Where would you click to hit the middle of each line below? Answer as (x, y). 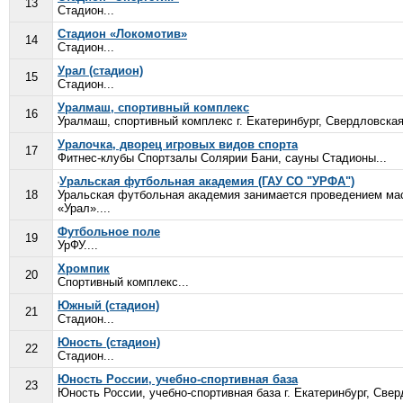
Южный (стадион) (108, 305)
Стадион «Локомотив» (122, 34)
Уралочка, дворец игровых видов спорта (178, 144)
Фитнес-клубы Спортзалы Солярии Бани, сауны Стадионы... (222, 158)
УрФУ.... (78, 245)
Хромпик (84, 269)
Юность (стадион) (109, 342)
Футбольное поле (109, 232)
